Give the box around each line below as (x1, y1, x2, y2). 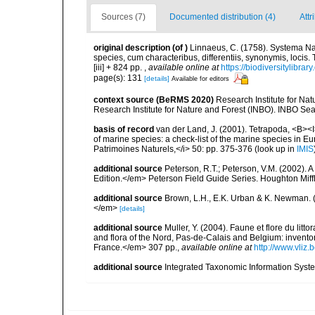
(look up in (252, 144, 297, 154)
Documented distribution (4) (169, 12, 276, 22)
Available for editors (172, 75, 229, 82)
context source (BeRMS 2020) (94, 95, 214, 105)
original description (94, 43, 170, 53)
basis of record (94, 124, 154, 134)
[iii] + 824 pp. (94, 63, 144, 72)
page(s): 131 (94, 72, 144, 83)
